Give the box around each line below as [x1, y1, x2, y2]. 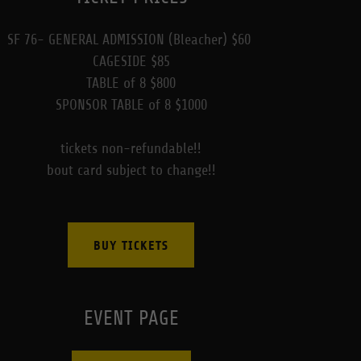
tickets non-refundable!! [60, 140, 202, 156]
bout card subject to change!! [46, 162, 216, 178]
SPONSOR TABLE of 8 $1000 [55, 97, 207, 113]
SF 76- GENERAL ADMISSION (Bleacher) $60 [7, 31, 255, 48]
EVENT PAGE [83, 307, 179, 330]
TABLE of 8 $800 [86, 75, 176, 91]
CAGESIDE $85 [92, 53, 170, 69]
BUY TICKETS [93, 237, 169, 253]
